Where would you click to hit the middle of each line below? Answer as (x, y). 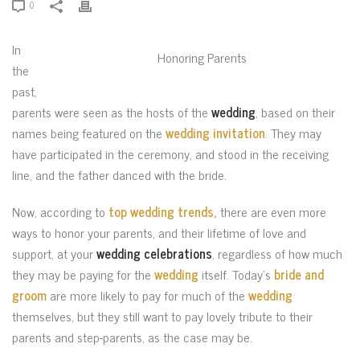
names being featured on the (89, 133)
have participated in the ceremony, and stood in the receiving (170, 153)
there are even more (272, 211)
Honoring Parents (202, 57)
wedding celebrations (154, 253)
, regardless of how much (277, 253)
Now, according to (60, 211)
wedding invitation (215, 133)
